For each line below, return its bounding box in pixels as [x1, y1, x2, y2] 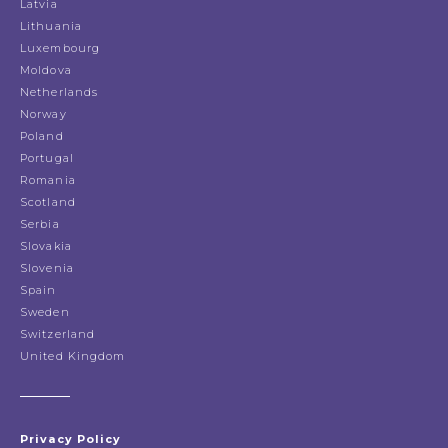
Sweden [20, 305, 70, 320]
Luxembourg [20, 41, 100, 56]
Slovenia [20, 261, 74, 276]
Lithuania [20, 19, 82, 34]
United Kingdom [20, 349, 126, 364]
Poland [20, 129, 64, 144]
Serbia [20, 217, 60, 232]
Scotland [20, 195, 76, 210]
